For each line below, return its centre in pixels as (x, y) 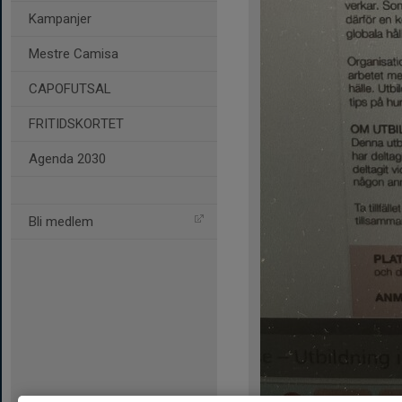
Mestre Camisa (74, 54)
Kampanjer (60, 19)
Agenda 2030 (67, 159)
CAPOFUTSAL (70, 89)
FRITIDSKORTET (76, 124)
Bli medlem (61, 222)
